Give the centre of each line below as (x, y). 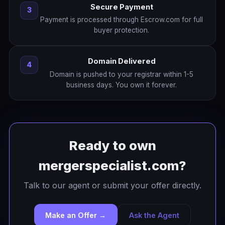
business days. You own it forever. (122, 85)
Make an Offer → (76, 215)
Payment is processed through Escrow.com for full (122, 20)
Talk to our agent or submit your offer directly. (113, 185)
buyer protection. (122, 30)
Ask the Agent (154, 215)
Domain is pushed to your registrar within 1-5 (122, 74)
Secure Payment (122, 7)
